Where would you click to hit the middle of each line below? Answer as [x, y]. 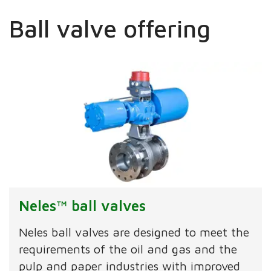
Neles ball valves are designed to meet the [134, 232]
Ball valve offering [110, 28]
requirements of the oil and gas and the [128, 249]
